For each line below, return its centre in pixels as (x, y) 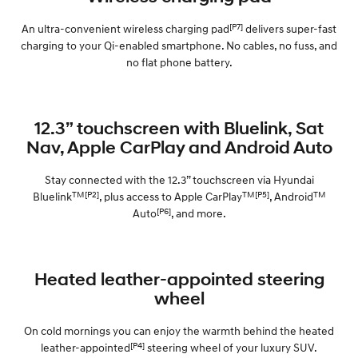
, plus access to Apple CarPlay (170, 196)
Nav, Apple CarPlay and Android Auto (179, 147)
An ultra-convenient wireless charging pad (125, 28)
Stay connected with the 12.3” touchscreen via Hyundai (179, 179)
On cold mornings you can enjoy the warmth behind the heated (179, 330)
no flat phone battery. (179, 62)
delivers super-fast (290, 28)
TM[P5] (255, 194)
